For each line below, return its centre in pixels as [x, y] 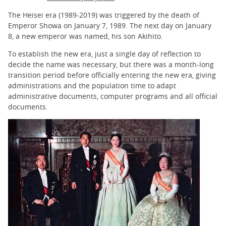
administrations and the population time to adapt [92, 86]
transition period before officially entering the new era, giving [112, 75]
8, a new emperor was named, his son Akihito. [86, 36]
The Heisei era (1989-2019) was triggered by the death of [104, 15]
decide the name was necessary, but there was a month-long [111, 65]
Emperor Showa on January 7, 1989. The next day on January [110, 25]
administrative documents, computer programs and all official [113, 96]
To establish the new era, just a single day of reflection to [104, 54]
